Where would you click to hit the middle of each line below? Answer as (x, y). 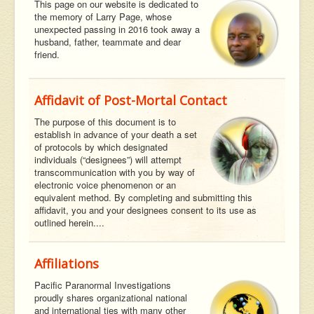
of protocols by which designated (101, 147)
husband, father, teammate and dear (108, 42)
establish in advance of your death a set (116, 135)
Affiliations (67, 264)
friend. (47, 55)
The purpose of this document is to (105, 122)
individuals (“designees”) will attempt (108, 160)
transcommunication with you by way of (115, 172)
